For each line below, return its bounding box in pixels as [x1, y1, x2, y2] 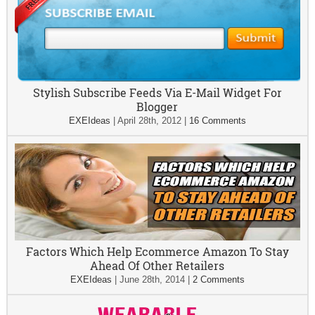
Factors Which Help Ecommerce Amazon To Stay [25, 244, 289, 259]
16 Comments [188, 115, 246, 127]
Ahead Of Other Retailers [90, 258, 225, 274]
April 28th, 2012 [117, 115, 181, 127]
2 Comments [192, 274, 245, 285]
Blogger [136, 99, 179, 115]
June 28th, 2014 [119, 274, 185, 285]
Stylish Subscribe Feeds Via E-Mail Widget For [32, 85, 282, 101]
